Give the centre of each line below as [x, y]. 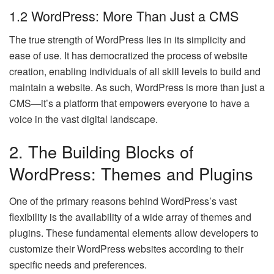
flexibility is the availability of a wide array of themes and [130, 217]
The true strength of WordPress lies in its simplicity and [128, 39]
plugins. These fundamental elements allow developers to [134, 233]
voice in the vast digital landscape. [83, 119]
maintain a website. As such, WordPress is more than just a [137, 87]
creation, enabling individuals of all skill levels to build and [135, 71]
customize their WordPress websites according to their [126, 249]
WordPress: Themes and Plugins [131, 174]
